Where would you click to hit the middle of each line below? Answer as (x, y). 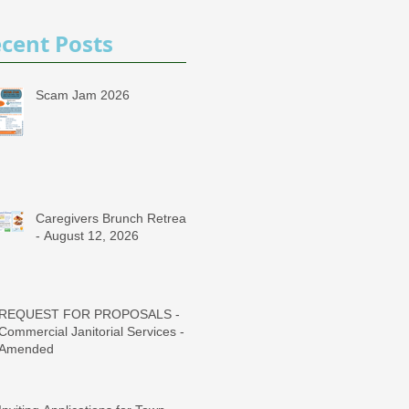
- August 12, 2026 (87, 236)
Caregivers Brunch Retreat (113, 218)
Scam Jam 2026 (83, 95)
